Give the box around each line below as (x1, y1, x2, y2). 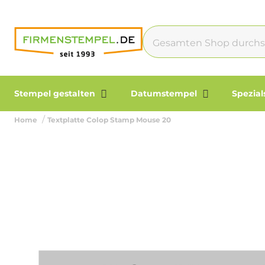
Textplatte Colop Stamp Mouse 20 (47, 115, 171, 124)
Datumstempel (130, 88, 199, 99)
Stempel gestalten (14, 88, 98, 99)
